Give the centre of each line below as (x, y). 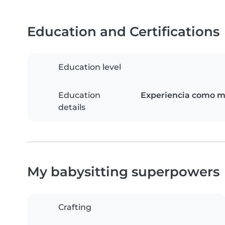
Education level (90, 67)
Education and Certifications (123, 32)
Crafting (75, 207)
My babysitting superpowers (123, 172)
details (72, 107)
